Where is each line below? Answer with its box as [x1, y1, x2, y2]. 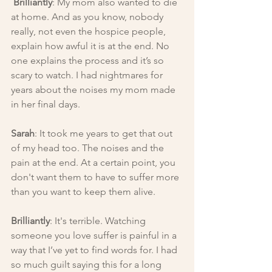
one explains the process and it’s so [11, 54, 166, 66]
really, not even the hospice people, [11, 25, 168, 37]
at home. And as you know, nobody [11, 10, 166, 22]
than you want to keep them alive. [11, 185, 155, 197]
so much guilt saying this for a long [11, 258, 164, 270]
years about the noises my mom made [11, 83, 178, 95]
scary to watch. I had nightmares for [11, 69, 165, 81]
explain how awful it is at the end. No [11, 39, 172, 52]
